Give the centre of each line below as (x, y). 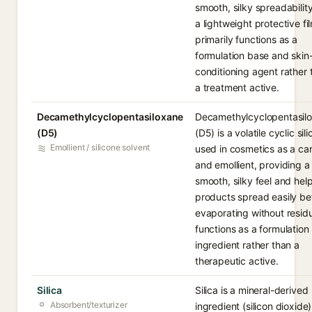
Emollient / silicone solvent (100, 147)
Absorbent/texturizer (89, 305)
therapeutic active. (237, 261)
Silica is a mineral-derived (252, 290)
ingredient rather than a (247, 245)
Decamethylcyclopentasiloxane (110, 117)
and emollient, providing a (252, 165)
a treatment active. (237, 87)
